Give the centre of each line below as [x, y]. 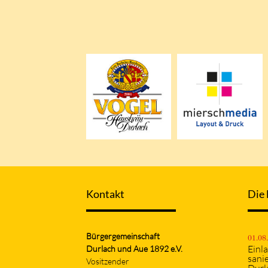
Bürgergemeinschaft [123, 236]
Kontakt [105, 194]
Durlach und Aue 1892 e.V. [134, 249]
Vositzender [108, 261]
